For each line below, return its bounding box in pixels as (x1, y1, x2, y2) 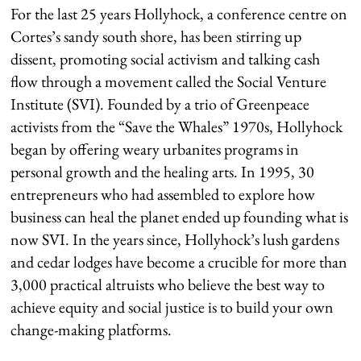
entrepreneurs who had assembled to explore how (10, 183, 316, 205)
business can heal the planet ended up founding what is (10, 205, 349, 227)
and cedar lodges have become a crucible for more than (10, 251, 348, 272)
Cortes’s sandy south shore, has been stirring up (10, 25, 302, 47)
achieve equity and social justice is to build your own (10, 296, 334, 317)
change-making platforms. (10, 318, 172, 340)
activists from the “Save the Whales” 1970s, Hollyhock (10, 115, 343, 137)
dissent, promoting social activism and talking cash (10, 48, 321, 69)
